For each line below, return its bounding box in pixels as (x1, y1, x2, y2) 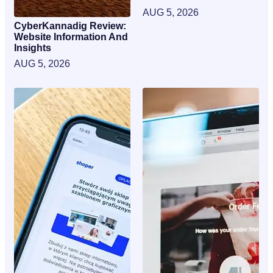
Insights (14, 42, 51, 53)
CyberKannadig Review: (14, 20, 126, 31)
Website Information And (14, 31, 128, 42)
